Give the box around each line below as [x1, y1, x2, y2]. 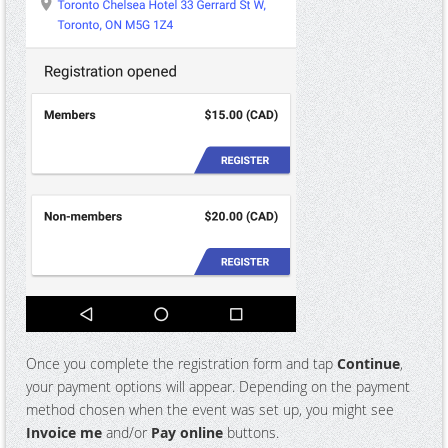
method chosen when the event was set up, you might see [26, 399, 394, 419]
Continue [337, 353, 400, 373]
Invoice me [26, 422, 102, 442]
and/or [102, 422, 151, 442]
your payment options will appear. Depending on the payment [26, 376, 410, 396]
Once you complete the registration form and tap [26, 353, 337, 373]
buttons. [223, 422, 279, 442]
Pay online [151, 422, 223, 442]
